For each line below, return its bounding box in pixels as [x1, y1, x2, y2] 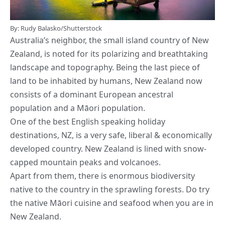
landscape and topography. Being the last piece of [10, 61, 200, 73]
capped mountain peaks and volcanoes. [10, 156, 161, 168]
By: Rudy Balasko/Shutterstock [10, 23, 102, 33]
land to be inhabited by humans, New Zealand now [10, 75, 202, 86]
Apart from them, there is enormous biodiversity [10, 170, 195, 181]
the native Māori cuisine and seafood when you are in [10, 197, 213, 208]
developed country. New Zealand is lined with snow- [10, 143, 206, 154]
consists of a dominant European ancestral [10, 88, 173, 100]
